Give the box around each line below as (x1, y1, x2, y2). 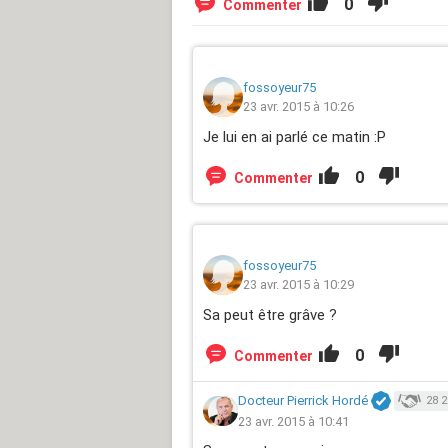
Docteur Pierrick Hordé (238, 392, 368, 408)
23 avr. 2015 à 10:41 (238, 413, 349, 429)
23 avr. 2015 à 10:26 (243, 98, 354, 114)
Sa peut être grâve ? (203, 305, 337, 324)
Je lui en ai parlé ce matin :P (203, 127, 386, 146)
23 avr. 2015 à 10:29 (243, 276, 354, 292)
